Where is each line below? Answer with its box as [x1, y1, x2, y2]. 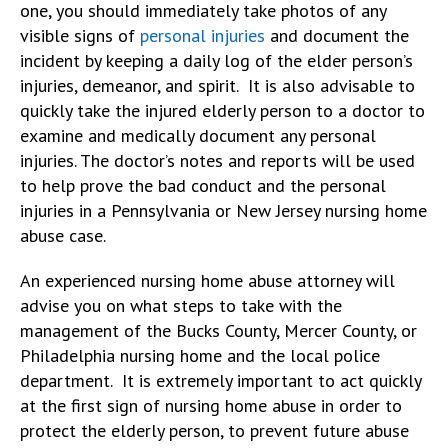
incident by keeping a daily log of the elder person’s [20, 48, 413, 72]
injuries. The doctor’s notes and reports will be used [20, 148, 415, 172]
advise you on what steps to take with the [20, 293, 342, 317]
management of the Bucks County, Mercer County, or [20, 318, 417, 342]
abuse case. [20, 223, 110, 247]
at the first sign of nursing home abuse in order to [20, 393, 402, 417]
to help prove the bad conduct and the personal [20, 173, 386, 197]
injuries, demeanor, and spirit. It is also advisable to [20, 73, 415, 97]
